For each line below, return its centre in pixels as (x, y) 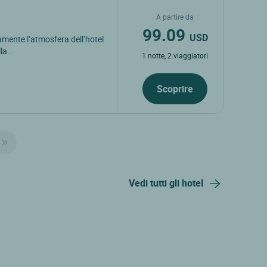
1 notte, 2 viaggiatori (175, 55)
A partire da (175, 16)
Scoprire (175, 89)
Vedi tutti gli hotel (166, 183)
